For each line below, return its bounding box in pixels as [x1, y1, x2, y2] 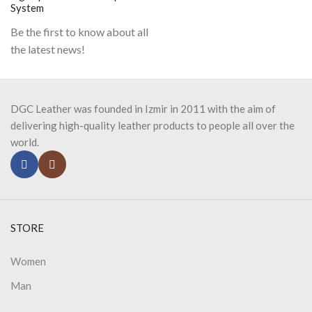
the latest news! [10, 42, 85, 56]
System [10, 1, 44, 14]
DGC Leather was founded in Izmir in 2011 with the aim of [10, 102, 276, 115]
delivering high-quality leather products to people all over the [10, 119, 295, 132]
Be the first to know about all [10, 25, 148, 38]
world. [10, 136, 39, 148]
